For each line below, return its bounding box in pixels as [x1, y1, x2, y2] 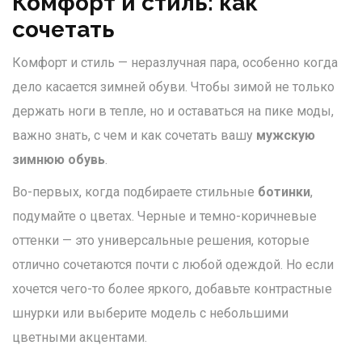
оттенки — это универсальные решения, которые [12, 233, 309, 249]
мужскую [256, 128, 315, 144]
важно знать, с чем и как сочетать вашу [12, 128, 256, 144]
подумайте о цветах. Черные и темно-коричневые [12, 208, 317, 225]
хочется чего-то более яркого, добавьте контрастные [12, 281, 332, 297]
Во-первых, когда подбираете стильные [12, 184, 258, 200]
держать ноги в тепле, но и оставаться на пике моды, [12, 103, 334, 120]
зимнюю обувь [12, 152, 105, 168]
